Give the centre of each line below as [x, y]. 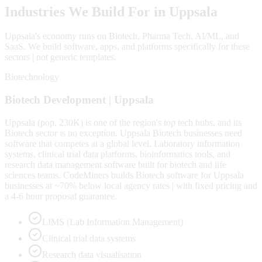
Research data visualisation [92, 254]
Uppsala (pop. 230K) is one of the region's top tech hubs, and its [123, 122]
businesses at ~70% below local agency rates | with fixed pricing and [131, 185]
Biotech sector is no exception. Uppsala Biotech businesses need [123, 133]
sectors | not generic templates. [61, 57]
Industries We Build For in [87, 11]
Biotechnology [32, 77]
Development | [77, 100]
